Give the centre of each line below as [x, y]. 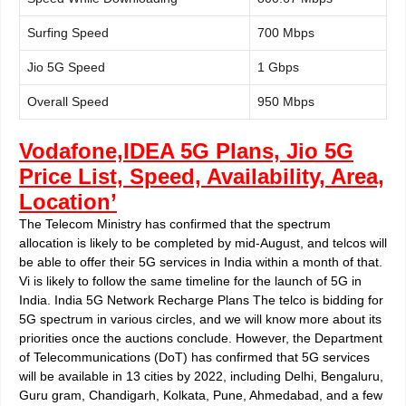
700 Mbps [286, 32]
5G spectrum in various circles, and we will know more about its [200, 319]
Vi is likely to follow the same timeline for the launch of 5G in [190, 280]
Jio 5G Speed [66, 67]
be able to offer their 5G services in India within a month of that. [201, 261]
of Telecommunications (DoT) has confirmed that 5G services [194, 357]
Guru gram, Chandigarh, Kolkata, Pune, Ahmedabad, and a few [201, 395]
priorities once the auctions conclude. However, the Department [201, 338]
